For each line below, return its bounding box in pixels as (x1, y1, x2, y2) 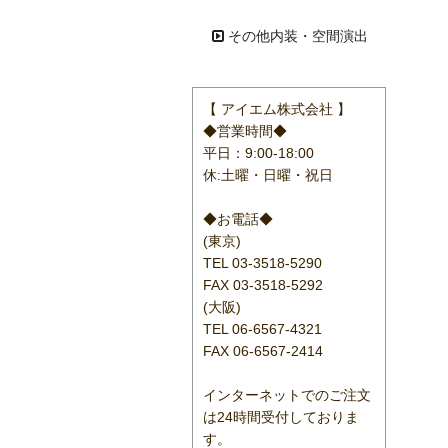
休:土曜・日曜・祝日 (203, 167, 333, 183)
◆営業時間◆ (203, 123, 287, 139)
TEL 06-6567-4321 (203, 321, 322, 337)
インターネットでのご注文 (203, 387, 371, 403)
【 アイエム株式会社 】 (203, 101, 351, 117)
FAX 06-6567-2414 (203, 343, 323, 359)
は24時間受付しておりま (203, 409, 359, 425)
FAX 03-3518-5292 (203, 277, 323, 293)
